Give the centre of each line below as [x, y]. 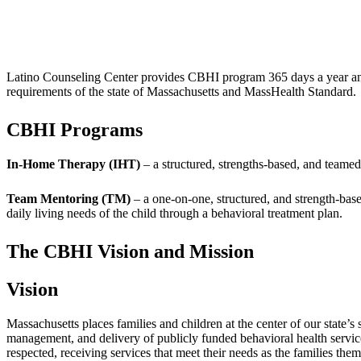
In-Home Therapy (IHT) [73, 164]
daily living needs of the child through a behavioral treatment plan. [174, 214]
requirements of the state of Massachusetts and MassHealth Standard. [181, 92]
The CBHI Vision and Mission [130, 252]
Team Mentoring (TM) [68, 199]
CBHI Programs [75, 130]
